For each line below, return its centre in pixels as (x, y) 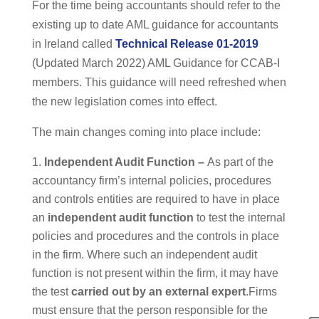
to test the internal (239, 218)
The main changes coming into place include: (146, 132)
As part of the (240, 162)
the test (51, 292)
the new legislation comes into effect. (124, 102)
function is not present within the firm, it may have (155, 273)
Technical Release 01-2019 (187, 44)
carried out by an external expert (158, 292)
